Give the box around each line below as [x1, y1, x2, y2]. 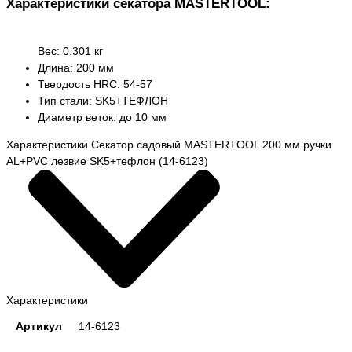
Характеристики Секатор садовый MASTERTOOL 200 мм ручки [6, 137, 332, 151]
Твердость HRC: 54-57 [38, 77, 152, 90]
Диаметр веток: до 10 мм [38, 110, 167, 123]
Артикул [15, 319, 62, 332]
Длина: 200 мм [38, 60, 114, 74]
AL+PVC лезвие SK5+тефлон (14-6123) [6, 154, 208, 167]
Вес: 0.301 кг [38, 44, 103, 57]
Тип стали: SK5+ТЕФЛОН [38, 93, 168, 107]
